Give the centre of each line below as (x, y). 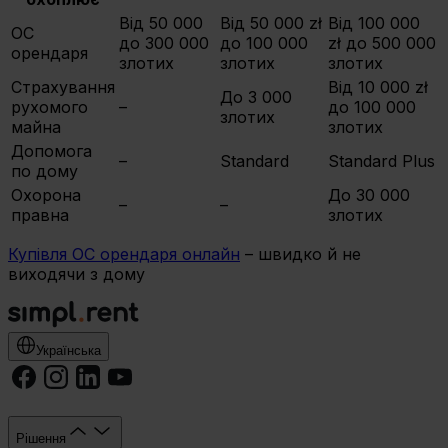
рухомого (49, 107)
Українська (68, 351)
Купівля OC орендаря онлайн (124, 254)
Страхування (63, 87)
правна (40, 215)
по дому (44, 171)
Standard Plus (381, 161)
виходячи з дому (76, 274)
